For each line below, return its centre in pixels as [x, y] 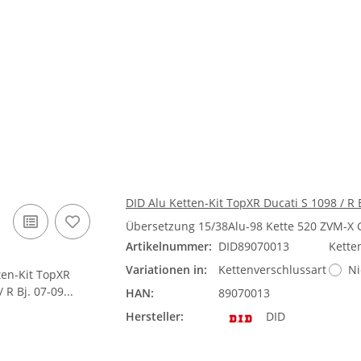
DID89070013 [254, 246]
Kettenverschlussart [272, 270]
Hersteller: [155, 316]
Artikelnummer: [169, 246]
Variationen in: [166, 270]
